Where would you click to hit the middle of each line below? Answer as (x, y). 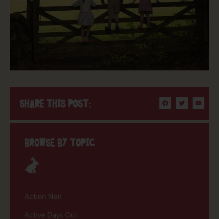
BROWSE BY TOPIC (60, 143)
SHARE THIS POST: (55, 104)
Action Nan (43, 197)
